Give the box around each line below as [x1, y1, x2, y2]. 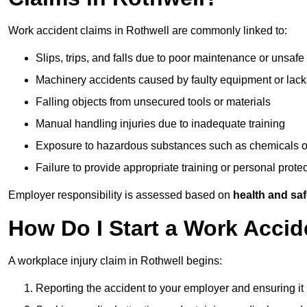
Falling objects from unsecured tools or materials [36, 96, 271, 108]
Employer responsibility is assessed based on [8, 189, 233, 201]
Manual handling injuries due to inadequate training [36, 118, 285, 130]
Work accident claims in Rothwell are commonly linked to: [8, 25, 287, 37]
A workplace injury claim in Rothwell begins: [8, 255, 222, 267]
